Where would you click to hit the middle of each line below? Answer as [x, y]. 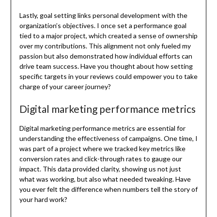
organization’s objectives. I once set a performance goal [103, 25]
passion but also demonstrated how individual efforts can [106, 56]
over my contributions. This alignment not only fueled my [105, 46]
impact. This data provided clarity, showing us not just [100, 169]
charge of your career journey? [65, 86]
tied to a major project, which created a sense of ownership [108, 35]
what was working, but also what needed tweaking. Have [105, 179]
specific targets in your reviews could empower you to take [108, 76]
